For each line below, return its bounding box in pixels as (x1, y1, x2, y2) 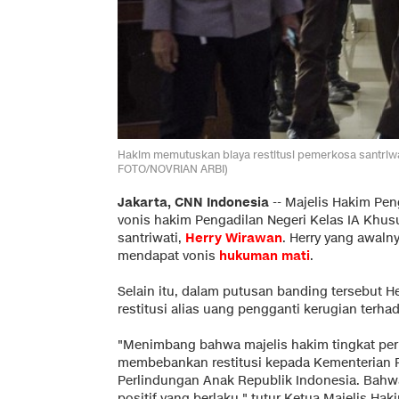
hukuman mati (219, 247, 310, 265)
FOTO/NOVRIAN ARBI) (118, 160, 228, 176)
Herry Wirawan (185, 229, 282, 247)
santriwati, (118, 229, 185, 247)
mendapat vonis (118, 247, 216, 265)
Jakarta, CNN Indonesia (118, 193, 269, 211)
